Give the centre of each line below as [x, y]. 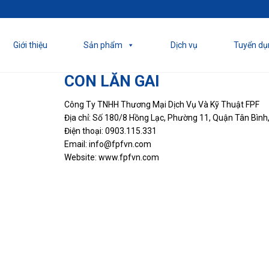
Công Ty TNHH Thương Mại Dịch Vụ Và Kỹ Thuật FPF [162, 104]
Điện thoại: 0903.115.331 [110, 131]
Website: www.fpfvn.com [112, 157]
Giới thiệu [30, 45]
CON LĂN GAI [112, 81]
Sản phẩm [103, 45]
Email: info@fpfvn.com [108, 144]
